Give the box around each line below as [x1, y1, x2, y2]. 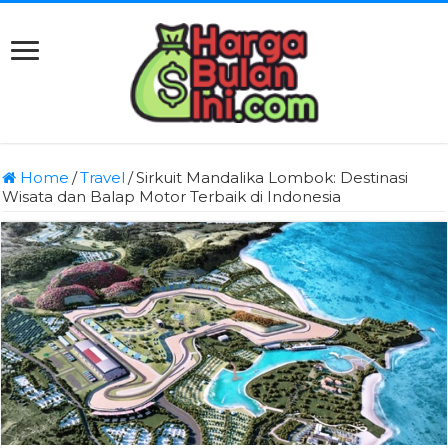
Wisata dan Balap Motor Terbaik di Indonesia [2, 187, 342, 206]
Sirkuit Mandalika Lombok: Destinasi [136, 168, 409, 187]
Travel [80, 168, 126, 187]
